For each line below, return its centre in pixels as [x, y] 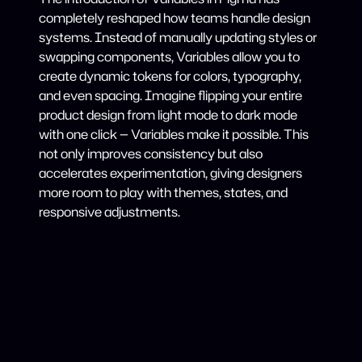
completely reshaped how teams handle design [175, 18]
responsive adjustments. [109, 212]
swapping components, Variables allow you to [169, 57]
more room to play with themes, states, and [163, 193]
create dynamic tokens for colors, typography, [170, 76]
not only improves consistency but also [151, 154]
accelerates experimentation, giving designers [170, 173]
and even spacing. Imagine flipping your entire [170, 96]
